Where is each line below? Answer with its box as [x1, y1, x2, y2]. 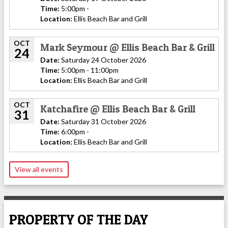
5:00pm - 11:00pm [60, 65, 119, 74]
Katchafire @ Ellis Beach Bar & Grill [40, 102, 195, 115]
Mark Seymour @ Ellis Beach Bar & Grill [40, 41, 215, 53]
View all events [15, 165, 63, 174]
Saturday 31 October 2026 [60, 117, 146, 126]
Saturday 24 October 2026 [60, 55, 146, 64]
